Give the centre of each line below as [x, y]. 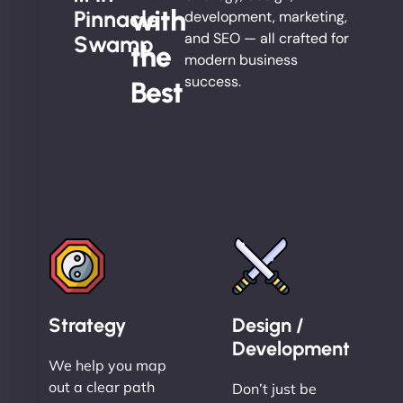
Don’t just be [274, 389]
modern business [242, 60]
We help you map [107, 366]
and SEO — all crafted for [267, 39]
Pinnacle [116, 19]
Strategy [87, 325]
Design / [268, 325]
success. [213, 82]
